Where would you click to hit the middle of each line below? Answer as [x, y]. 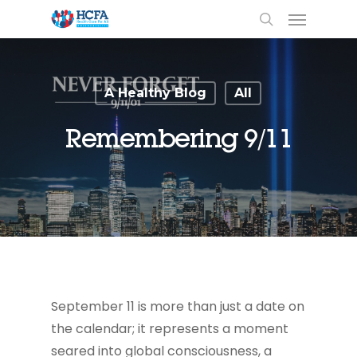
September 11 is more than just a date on [178, 306]
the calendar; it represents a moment [170, 329]
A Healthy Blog [155, 93]
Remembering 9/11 [178, 138]
